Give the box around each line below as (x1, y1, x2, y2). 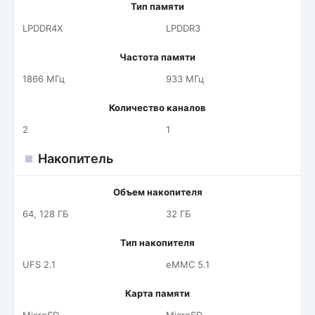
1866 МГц (22, 73, 65, 84)
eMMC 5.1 (166, 259, 210, 270)
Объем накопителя (112, 186, 202, 198)
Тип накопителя (120, 237, 195, 248)
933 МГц (166, 73, 204, 84)
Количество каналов (109, 102, 206, 113)
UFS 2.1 (22, 259, 56, 270)
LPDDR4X (22, 22, 63, 34)
